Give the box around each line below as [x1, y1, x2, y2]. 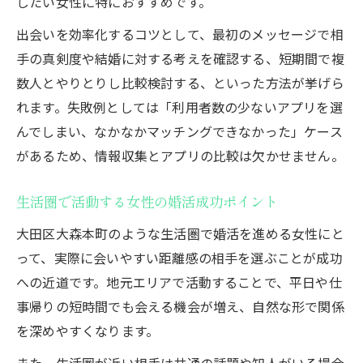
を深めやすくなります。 [16, 320, 160, 340]
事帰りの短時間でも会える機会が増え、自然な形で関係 [16, 296, 344, 316]
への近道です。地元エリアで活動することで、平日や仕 [16, 271, 342, 292]
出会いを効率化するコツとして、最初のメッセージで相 [16, 23, 344, 44]
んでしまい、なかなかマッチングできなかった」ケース [16, 121, 343, 141]
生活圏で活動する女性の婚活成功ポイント [16, 192, 278, 211]
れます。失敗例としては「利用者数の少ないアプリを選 [16, 96, 343, 117]
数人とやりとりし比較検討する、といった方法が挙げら [16, 72, 344, 92]
